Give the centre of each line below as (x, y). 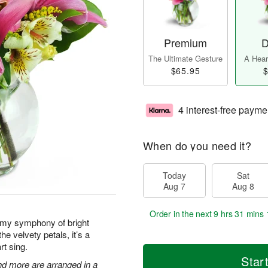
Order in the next (182, 214)
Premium (185, 43)
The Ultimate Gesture (185, 59)
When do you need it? (197, 146)
